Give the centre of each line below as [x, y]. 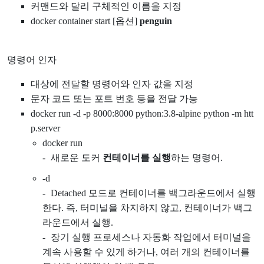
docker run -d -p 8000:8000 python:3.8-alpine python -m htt [142, 113]
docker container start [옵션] [85, 21]
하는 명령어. [197, 157]
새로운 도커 [77, 157]
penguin [156, 21]
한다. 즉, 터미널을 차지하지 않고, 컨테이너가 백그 [147, 207]
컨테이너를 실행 [137, 157]
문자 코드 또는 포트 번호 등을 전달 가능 [114, 98]
